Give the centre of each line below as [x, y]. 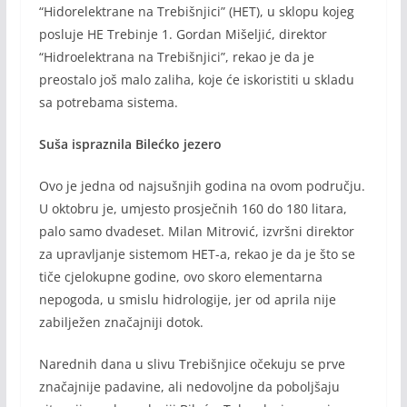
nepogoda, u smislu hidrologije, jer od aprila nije [187, 300]
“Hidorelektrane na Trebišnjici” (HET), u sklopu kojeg [196, 12]
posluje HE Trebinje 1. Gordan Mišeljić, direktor [183, 35]
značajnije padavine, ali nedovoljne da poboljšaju [189, 387]
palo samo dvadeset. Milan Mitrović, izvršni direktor [196, 232]
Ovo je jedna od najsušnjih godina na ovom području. [202, 186]
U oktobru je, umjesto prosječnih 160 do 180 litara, [193, 209]
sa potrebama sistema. [108, 103]
